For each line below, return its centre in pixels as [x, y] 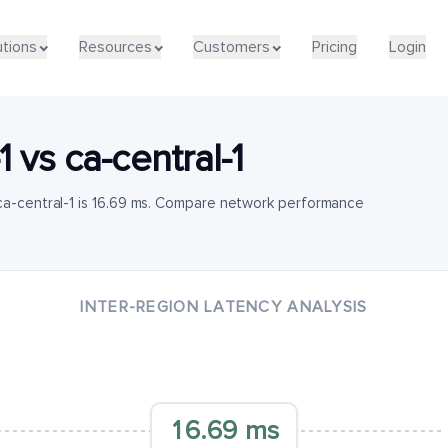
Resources [115, 46]
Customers [231, 46]
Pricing [334, 46]
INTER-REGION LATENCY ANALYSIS [224, 307]
